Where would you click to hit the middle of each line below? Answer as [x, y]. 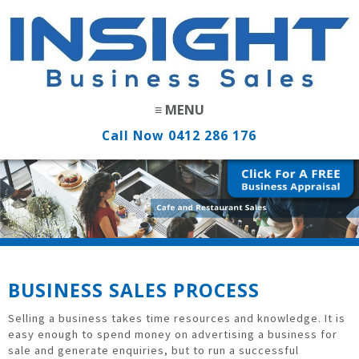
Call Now [135, 136]
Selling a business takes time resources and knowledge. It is [177, 319]
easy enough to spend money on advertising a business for [173, 335]
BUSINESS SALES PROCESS [134, 290]
